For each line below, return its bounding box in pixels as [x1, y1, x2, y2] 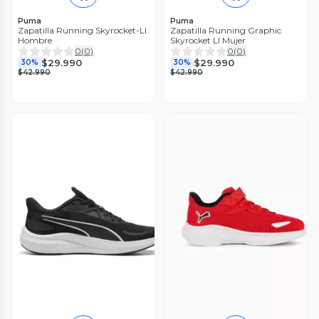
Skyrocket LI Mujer [170, 35, 246, 46]
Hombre [18, 35, 52, 46]
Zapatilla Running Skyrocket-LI [18, 25, 147, 36]
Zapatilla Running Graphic [170, 25, 281, 36]
